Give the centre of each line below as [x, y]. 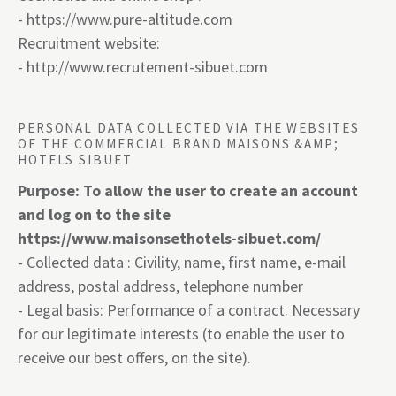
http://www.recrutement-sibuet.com [147, 67]
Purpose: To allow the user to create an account [188, 190]
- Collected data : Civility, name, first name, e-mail [182, 262]
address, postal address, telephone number [160, 286]
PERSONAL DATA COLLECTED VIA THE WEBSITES [189, 128]
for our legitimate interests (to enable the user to [181, 334]
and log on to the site [94, 214]
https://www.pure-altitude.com [129, 19]
